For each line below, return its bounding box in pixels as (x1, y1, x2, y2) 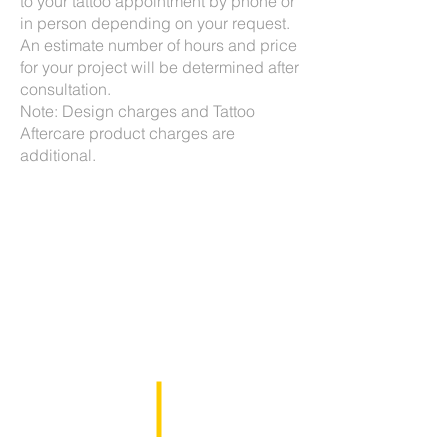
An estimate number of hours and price (20, 35, 297, 55)
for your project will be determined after (20, 57, 299, 77)
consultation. (20, 79, 111, 99)
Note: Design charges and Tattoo (20, 101, 255, 121)
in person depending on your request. (20, 13, 290, 33)
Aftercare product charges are (20, 123, 235, 143)
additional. (20, 145, 96, 165)
